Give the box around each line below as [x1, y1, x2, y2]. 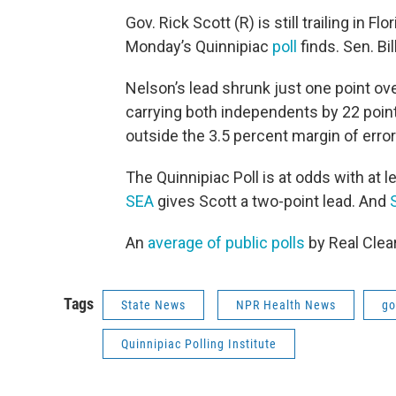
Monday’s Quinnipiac [126, 36, 272, 56]
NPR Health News [236, 297, 336, 312]
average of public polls [148, 232, 305, 252]
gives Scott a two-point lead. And [157, 191, 390, 210]
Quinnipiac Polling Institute [121, 336, 277, 351]
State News [121, 297, 186, 312]
